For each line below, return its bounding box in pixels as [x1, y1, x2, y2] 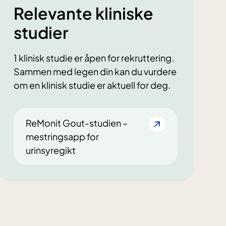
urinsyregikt [25, 144, 76, 156]
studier [13, 22, 69, 43]
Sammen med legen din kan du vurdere [13, 66, 177, 78]
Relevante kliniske [13, 3, 153, 24]
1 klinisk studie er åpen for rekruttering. [13, 52, 174, 64]
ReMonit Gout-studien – [25, 117, 128, 129]
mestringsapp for [25, 131, 99, 143]
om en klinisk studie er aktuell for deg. [13, 79, 171, 91]
